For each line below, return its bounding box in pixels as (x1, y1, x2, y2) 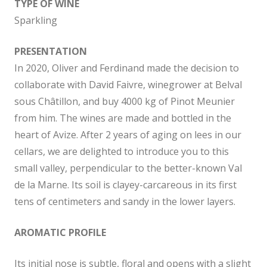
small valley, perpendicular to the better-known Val (14, 162, 242, 175)
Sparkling (14, 14, 57, 27)
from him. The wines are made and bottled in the (14, 111, 231, 125)
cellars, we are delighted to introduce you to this (14, 145, 229, 159)
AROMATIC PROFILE (14, 226, 106, 240)
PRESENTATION (14, 45, 87, 58)
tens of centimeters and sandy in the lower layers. (14, 195, 235, 209)
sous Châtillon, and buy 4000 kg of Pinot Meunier (14, 95, 235, 108)
